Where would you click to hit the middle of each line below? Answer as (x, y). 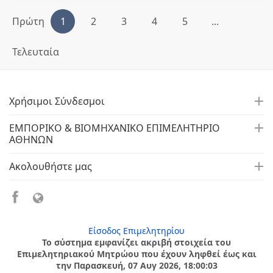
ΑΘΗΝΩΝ (31, 140)
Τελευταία (36, 52)
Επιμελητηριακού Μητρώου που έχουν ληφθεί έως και (136, 254)
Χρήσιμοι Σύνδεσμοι (57, 101)
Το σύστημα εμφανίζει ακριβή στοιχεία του (136, 242)
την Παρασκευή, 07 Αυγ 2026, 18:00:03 (136, 265)
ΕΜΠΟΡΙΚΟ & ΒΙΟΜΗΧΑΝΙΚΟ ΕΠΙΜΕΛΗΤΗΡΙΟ (115, 128)
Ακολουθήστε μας (51, 166)
